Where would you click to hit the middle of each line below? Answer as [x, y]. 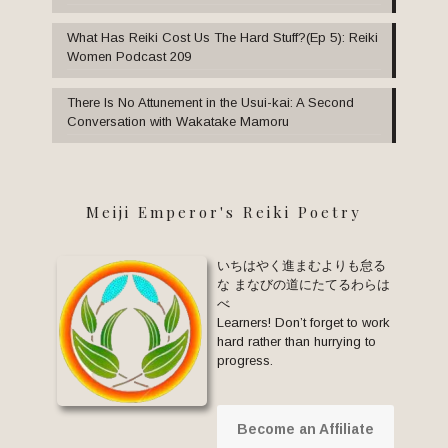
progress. [245, 361]
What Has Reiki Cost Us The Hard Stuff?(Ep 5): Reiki [222, 38]
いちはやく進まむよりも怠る [301, 266]
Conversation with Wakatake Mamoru [178, 122]
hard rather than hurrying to [296, 342]
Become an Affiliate [305, 429]
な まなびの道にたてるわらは [303, 285]
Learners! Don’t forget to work [303, 323]
